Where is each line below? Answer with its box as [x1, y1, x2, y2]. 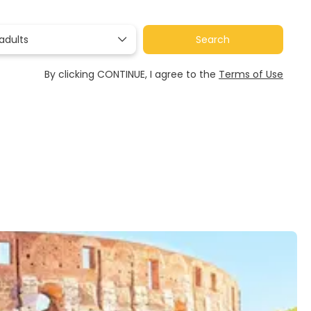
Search [196, 32, 230, 47]
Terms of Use [219, 67, 283, 81]
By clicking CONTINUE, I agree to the [44, 67, 219, 81]
